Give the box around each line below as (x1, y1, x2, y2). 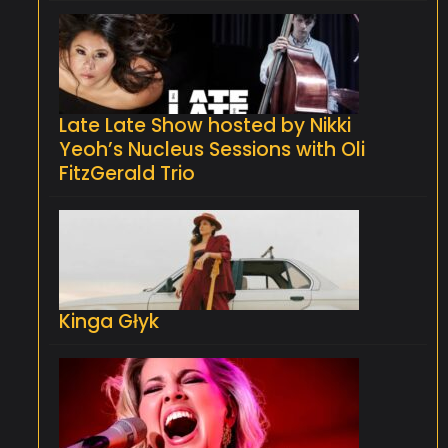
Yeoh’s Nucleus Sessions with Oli (59, 135, 365, 163)
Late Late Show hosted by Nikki (59, 111, 351, 139)
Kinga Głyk (59, 307, 159, 335)
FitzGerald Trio (59, 159, 195, 187)
